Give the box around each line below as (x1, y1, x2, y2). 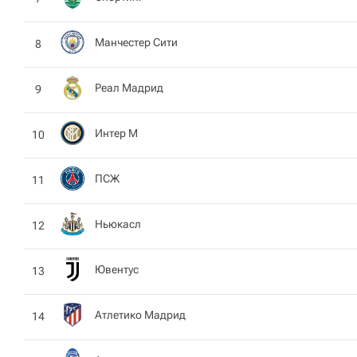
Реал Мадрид (95, 80, 163, 94)
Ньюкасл (95, 217, 141, 230)
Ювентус (95, 262, 139, 276)
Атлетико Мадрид (95, 308, 186, 321)
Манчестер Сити (95, 35, 178, 49)
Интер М (95, 126, 138, 139)
